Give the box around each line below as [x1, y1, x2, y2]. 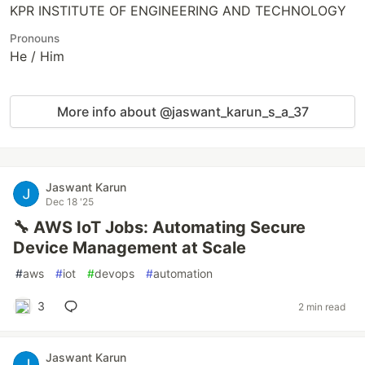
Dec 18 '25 [46, 196, 94, 208]
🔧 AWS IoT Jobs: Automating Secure [13, 218, 306, 237]
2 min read [298, 300, 345, 313]
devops [95, 266, 134, 280]
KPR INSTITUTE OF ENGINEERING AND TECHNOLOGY [10, 2, 346, 19]
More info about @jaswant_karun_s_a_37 [56, 103, 309, 120]
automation [153, 266, 213, 280]
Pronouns [10, 32, 59, 45]
